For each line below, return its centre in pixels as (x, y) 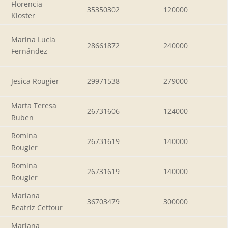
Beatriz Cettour (37, 207)
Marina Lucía (33, 39)
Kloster (23, 15)
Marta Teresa (34, 105)
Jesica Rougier (35, 81)
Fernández (29, 51)
